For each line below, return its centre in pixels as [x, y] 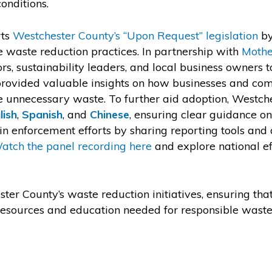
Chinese [110, 114]
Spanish [42, 114]
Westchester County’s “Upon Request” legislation [136, 36]
